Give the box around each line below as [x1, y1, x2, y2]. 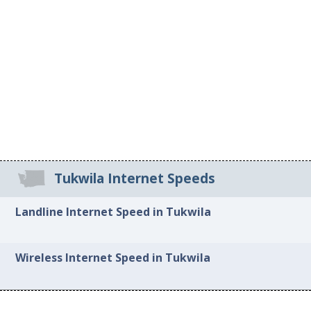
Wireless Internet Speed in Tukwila [15, 250, 211, 266]
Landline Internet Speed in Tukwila [15, 203, 212, 219]
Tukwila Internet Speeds [53, 169, 215, 188]
